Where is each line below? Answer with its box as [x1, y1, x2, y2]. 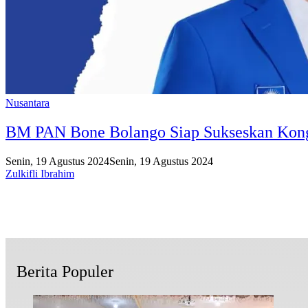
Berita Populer [16, 262, 113, 280]
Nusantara [5, 96, 49, 109]
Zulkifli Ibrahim [5, 167, 74, 179]
